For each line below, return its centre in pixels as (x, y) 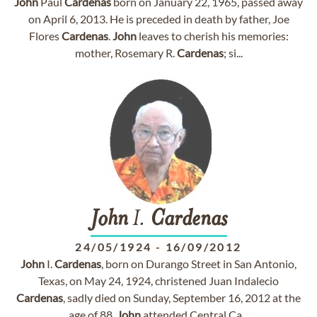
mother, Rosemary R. (126, 53)
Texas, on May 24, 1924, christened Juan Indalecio (158, 281)
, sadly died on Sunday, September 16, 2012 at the (182, 298)
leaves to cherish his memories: (212, 36)
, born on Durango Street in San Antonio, (199, 264)
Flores (45, 36)
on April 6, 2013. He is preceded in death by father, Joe (158, 19)
